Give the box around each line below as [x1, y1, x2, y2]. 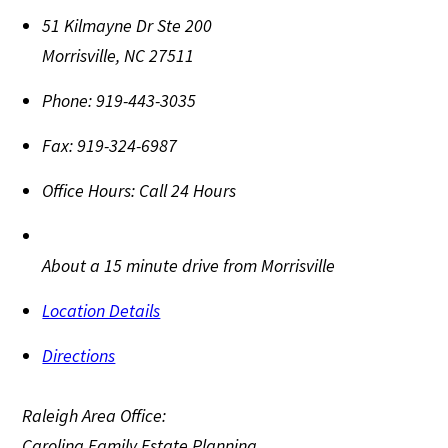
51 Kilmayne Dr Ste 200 [42, 13, 213, 37]
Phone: [42, 88, 93, 112]
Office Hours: [42, 178, 136, 202]
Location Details [42, 298, 161, 322]
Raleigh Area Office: [22, 403, 167, 427]
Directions [42, 343, 116, 367]
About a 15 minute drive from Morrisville [42, 253, 336, 277]
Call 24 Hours [139, 178, 237, 202]
